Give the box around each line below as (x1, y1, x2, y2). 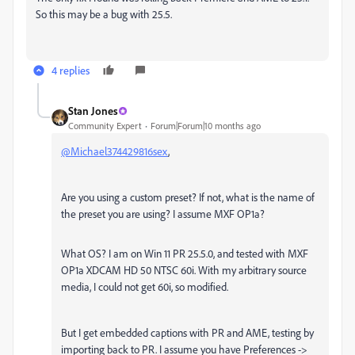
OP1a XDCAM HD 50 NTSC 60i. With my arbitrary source (61, 263, 307, 277)
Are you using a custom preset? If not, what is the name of (61, 190, 315, 204)
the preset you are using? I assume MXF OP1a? (61, 207, 265, 220)
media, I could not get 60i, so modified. (61, 280, 228, 293)
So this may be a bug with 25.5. (36, 7, 172, 21)
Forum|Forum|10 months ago (151, 120, 261, 132)
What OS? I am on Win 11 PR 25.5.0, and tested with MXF (61, 246, 308, 260)
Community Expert (68, 120, 142, 132)
